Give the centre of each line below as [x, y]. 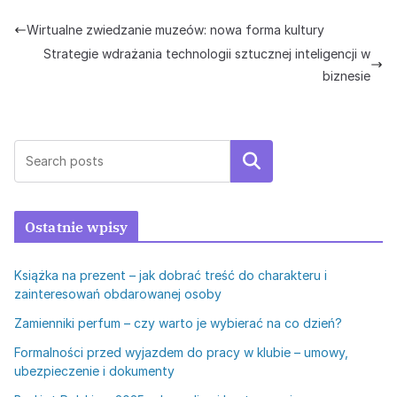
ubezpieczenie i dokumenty [94, 370]
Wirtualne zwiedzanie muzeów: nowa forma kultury [175, 30]
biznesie [346, 75]
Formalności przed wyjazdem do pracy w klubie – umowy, [181, 352]
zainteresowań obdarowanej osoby [118, 293]
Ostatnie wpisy [77, 226]
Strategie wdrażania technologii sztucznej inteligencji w [207, 53]
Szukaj [252, 161]
